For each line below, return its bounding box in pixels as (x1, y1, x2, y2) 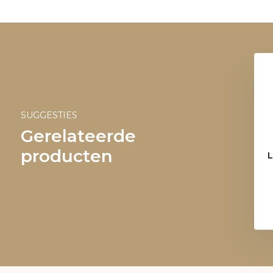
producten (20, 146, 113, 166)
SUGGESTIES (20, 110, 77, 121)
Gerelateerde (20, 126, 136, 146)
